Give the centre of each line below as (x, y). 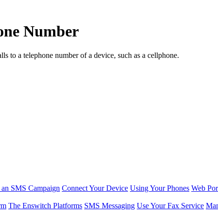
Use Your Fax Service (170, 205)
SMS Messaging (109, 205)
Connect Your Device (95, 188)
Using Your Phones (160, 188)
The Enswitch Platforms (45, 205)
